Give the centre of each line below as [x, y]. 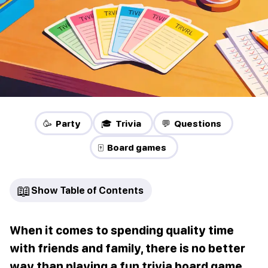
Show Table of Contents [87, 191]
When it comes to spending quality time [122, 230]
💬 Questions [191, 124]
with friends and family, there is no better [127, 248]
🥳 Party [62, 124]
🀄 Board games [132, 147]
